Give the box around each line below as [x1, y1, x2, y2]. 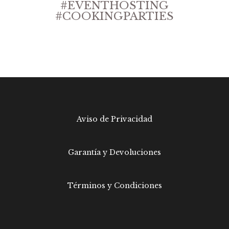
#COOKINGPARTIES [55, 9, 174, 23]
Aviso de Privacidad [77, 114, 152, 124]
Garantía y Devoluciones [68, 147, 161, 157]
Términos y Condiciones [67, 180, 162, 190]
